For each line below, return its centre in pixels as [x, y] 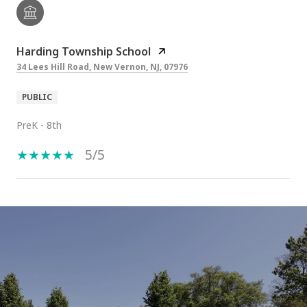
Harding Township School [84, 51]
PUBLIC [37, 97]
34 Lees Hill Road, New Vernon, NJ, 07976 [102, 66]
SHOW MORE [51, 220]
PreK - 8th [39, 125]
